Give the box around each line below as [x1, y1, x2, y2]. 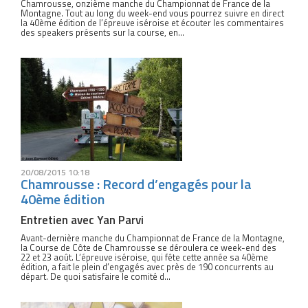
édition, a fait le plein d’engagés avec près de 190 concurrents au [21, 260, 274, 274]
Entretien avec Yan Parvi [21, 211, 144, 229]
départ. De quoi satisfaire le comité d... [21, 269, 170, 283]
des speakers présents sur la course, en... [21, 25, 184, 39]
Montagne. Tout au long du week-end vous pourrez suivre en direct [21, 6, 284, 20]
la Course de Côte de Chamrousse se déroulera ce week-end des [21, 241, 276, 254]
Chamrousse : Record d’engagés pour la [21, 173, 252, 195]
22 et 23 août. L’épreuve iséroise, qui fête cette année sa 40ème [21, 250, 268, 264]
